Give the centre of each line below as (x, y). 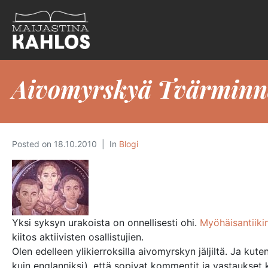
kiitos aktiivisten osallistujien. (78, 237)
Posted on (33, 144)
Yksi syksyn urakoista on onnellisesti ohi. (106, 223)
